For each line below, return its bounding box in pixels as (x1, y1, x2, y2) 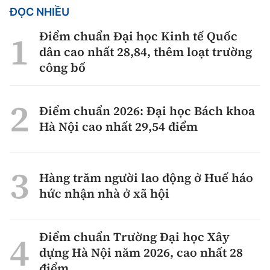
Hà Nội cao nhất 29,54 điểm (39, 118, 198, 135)
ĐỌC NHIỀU (10, 5, 69, 18)
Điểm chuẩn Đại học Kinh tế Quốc (39, 27, 237, 45)
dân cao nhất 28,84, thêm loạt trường (39, 43, 252, 60)
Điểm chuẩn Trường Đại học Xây (39, 228, 230, 245)
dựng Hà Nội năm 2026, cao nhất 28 (39, 243, 243, 261)
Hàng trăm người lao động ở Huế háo (39, 169, 253, 186)
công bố (39, 58, 86, 76)
